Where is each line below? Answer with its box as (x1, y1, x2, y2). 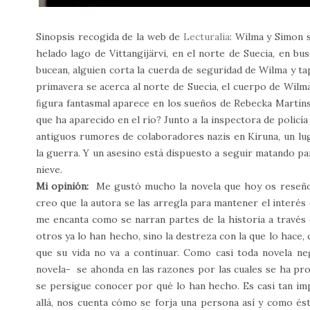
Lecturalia (183, 30, 230, 43)
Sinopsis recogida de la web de (36, 30, 183, 43)
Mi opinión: (36, 179, 96, 192)
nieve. (36, 163, 62, 176)
